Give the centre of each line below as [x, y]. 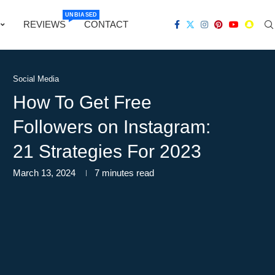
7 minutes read [124, 173]
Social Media [36, 79]
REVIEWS [45, 24]
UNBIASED [81, 14]
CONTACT [106, 24]
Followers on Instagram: [112, 127]
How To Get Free [82, 102]
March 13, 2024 [44, 173]
